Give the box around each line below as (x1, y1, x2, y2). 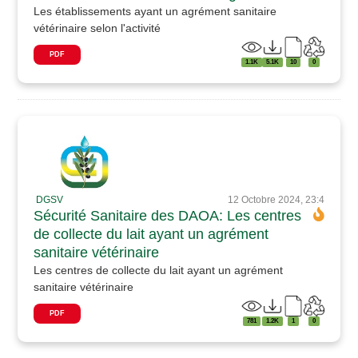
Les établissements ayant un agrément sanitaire (34, 4, 277, 18)
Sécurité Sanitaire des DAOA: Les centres (34, 207, 302, 224)
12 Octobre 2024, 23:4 (227, 193, 324, 205)
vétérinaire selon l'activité (34, 21, 161, 34)
